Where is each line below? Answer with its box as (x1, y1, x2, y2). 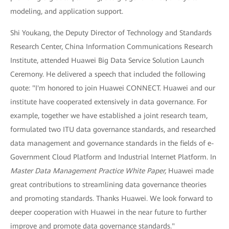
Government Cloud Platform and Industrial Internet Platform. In (10, 153, 216, 162)
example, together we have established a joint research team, (10, 111, 208, 120)
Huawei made (166, 167, 214, 175)
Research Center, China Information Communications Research (10, 42, 213, 51)
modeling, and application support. (10, 7, 123, 16)
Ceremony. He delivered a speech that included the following (10, 70, 205, 79)
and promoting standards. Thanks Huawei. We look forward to (10, 194, 213, 203)
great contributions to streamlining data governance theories (10, 180, 207, 189)
